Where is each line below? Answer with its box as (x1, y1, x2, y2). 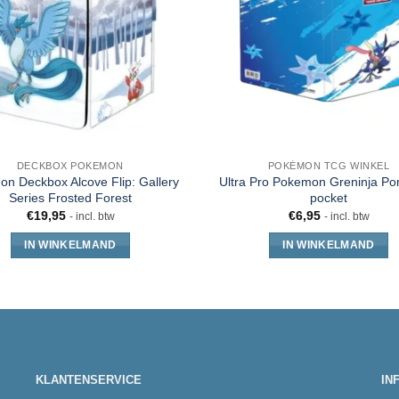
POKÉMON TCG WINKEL (267, 159, 390, 171)
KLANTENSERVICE (36, 373, 142, 387)
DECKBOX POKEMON (16, 159, 125, 171)
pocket (310, 190, 347, 205)
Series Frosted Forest (9, 190, 132, 205)
